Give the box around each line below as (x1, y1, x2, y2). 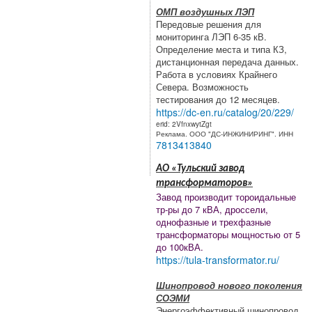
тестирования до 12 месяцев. (156, 92, 280, 106)
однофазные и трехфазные (156, 214, 271, 228)
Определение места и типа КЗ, (156, 42, 287, 56)
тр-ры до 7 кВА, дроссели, (156, 202, 268, 216)
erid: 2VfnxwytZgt (156, 118, 214, 129)
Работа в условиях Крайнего (156, 67, 277, 81)
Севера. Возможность (156, 79, 249, 93)
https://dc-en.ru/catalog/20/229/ (156, 104, 294, 119)
